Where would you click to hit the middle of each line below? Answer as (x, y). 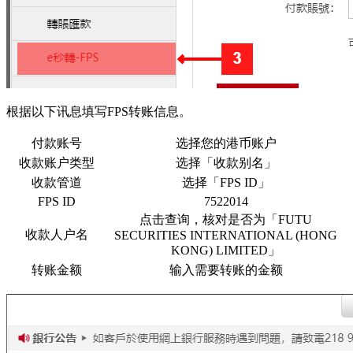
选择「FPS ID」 (226, 182)
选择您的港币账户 (226, 143)
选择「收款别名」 (226, 163)
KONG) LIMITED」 (226, 250)
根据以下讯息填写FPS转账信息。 (99, 111)
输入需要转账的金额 (226, 270)
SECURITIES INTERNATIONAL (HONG (226, 235)
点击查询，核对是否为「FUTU (226, 219)
